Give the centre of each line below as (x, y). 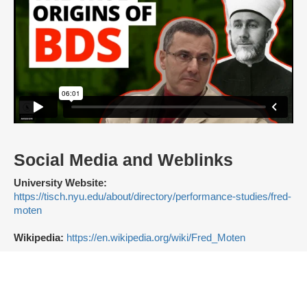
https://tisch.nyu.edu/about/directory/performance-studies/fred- (152, 197)
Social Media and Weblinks (123, 160)
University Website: (60, 183)
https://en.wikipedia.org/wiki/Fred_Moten (156, 238)
